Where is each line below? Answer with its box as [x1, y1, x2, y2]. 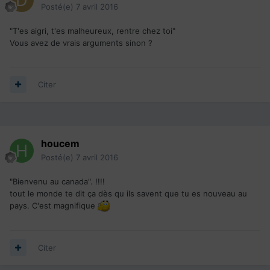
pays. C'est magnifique [10, 200, 98, 210]
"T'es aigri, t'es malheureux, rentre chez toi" [10, 25, 178, 36]
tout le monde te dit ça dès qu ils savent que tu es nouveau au [10, 188, 247, 198]
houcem [41, 137, 80, 149]
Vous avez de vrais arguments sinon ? [10, 37, 155, 48]
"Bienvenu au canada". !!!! [10, 176, 105, 186]
